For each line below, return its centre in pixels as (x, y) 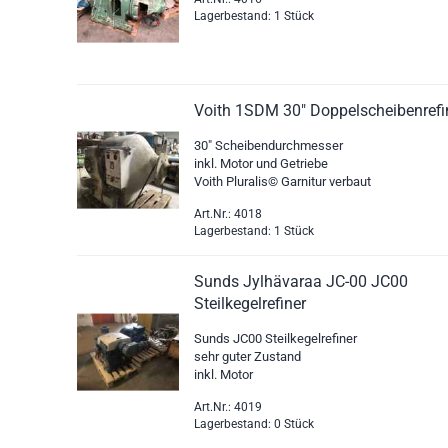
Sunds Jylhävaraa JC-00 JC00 (301, 281)
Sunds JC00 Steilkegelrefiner (276, 338)
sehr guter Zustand (248, 356)
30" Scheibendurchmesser (269, 145)
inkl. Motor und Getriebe (261, 163)
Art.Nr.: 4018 (228, 214)
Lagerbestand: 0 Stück (254, 424)
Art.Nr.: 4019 (228, 407)
